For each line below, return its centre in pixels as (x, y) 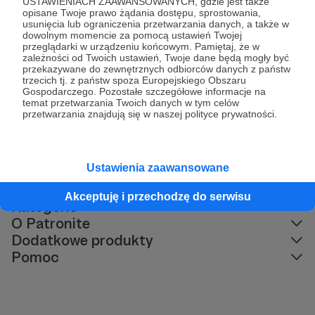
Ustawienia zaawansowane (157, 167)
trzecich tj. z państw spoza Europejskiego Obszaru (134, 80)
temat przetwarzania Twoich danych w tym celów (131, 103)
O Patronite (51, 224)
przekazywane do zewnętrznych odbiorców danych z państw (156, 69)
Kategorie (44, 207)
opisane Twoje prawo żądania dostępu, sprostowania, (142, 13)
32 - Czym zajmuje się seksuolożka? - (179, 38)
